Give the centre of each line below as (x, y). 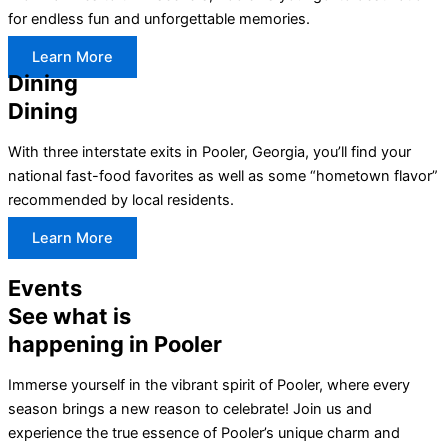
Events (45, 288)
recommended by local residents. (121, 199)
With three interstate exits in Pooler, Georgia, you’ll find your (209, 151)
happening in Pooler (115, 344)
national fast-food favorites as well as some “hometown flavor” (223, 175)
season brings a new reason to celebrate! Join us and (190, 409)
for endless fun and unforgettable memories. (159, 18)
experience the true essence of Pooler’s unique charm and (204, 433)
